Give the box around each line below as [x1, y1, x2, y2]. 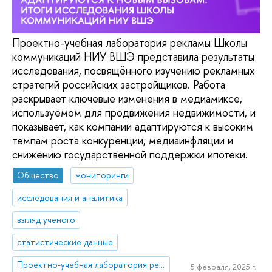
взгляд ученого [17, 214, 76, 226]
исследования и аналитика [17, 191, 123, 203]
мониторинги [75, 169, 129, 181]
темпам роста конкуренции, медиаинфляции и [12, 133, 233, 149]
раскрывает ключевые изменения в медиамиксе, [12, 91, 242, 107]
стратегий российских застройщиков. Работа [12, 77, 225, 93]
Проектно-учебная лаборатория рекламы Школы [12, 35, 247, 51]
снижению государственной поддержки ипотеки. [12, 147, 248, 163]
